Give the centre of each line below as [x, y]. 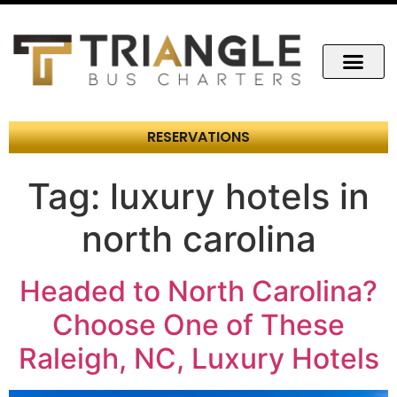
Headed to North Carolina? [198, 292]
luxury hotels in [240, 197]
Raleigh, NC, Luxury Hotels [198, 359]
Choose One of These [198, 325]
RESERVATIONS [198, 137]
